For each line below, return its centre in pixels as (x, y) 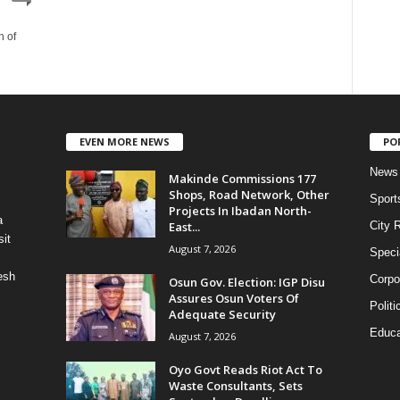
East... (184, 226)
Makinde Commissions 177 (242, 178)
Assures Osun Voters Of (233, 298)
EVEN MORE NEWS (124, 141)
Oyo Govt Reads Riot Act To (245, 369)
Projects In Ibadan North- (240, 210)
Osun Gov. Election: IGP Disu (246, 282)
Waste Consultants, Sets (235, 385)
